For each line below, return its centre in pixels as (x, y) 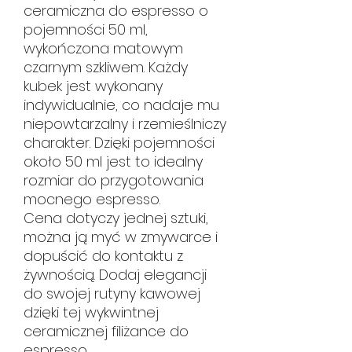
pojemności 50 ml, (86, 29)
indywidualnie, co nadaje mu (121, 104)
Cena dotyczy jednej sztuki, (116, 218)
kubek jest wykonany (93, 86)
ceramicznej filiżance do (106, 331)
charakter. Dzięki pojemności (119, 142)
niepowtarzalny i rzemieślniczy (125, 123)
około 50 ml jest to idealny (113, 161)
